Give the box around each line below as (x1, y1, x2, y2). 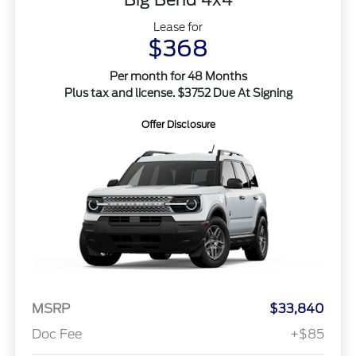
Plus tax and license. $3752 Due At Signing (64, 86, 292, 99)
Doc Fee (31, 327, 82, 342)
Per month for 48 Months (109, 69, 247, 83)
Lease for (153, 20, 203, 33)
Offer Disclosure (141, 118, 215, 130)
